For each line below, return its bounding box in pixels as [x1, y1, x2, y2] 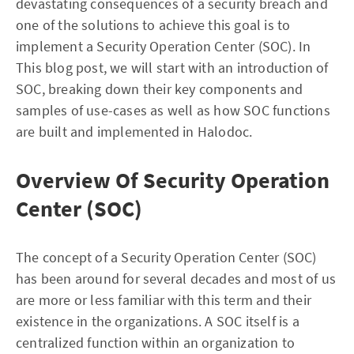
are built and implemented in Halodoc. [16, 122, 253, 141]
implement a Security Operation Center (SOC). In [16, 37, 311, 55]
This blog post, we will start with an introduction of [16, 58, 329, 77]
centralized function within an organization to [16, 333, 296, 352]
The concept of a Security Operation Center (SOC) [16, 248, 317, 266]
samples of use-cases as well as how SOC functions [16, 101, 330, 119]
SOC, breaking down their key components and [16, 80, 303, 98]
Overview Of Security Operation [16, 166, 330, 194]
